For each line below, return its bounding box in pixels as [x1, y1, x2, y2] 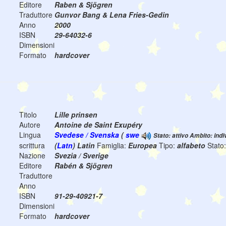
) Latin [73, 140, 97, 151]
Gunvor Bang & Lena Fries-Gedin [54, 10, 169, 20]
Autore [19, 120, 40, 130]
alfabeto [177, 140, 207, 151]
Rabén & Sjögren [54, 160, 112, 171]
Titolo [19, 109, 37, 120]
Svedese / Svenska [54, 130, 119, 140]
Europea [128, 140, 159, 151]
